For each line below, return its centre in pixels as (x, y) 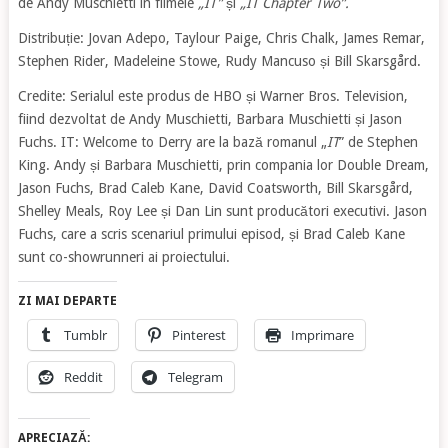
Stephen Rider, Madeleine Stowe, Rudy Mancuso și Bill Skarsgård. (219, 61)
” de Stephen (378, 142)
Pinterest (198, 335)
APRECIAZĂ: (53, 438)
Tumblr (85, 335)
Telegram (195, 377)
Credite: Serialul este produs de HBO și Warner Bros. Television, (212, 96)
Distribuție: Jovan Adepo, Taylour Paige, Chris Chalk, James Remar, (221, 38)
